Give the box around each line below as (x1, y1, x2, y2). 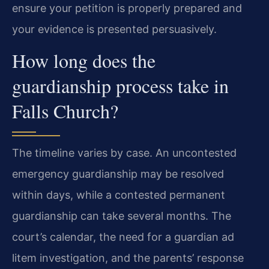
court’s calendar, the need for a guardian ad (12, 231, 234, 244)
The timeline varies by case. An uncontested (12, 147, 237, 160)
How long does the (12, 47, 156, 74)
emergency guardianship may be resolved (12, 168, 224, 181)
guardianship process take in (12, 73, 229, 99)
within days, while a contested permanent (12, 189, 225, 202)
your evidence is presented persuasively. (12, 23, 217, 36)
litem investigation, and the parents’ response (12, 252, 244, 265)
